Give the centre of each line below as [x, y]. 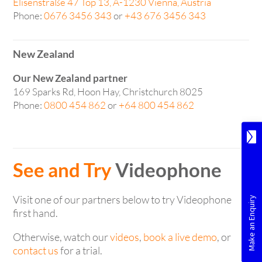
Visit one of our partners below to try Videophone [123, 199]
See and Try [64, 170]
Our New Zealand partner [70, 78]
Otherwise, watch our [62, 237]
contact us [36, 250]
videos [125, 237]
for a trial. [81, 250]
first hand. [36, 213]
